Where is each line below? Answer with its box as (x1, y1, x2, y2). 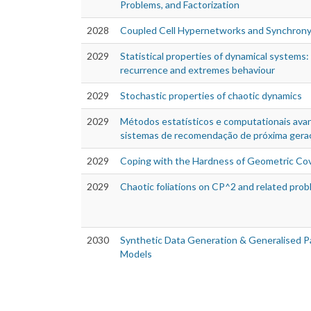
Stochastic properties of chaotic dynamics (120, 90, 302, 102)
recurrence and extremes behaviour (120, 64, 275, 76)
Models (120, 248, 152, 260)
